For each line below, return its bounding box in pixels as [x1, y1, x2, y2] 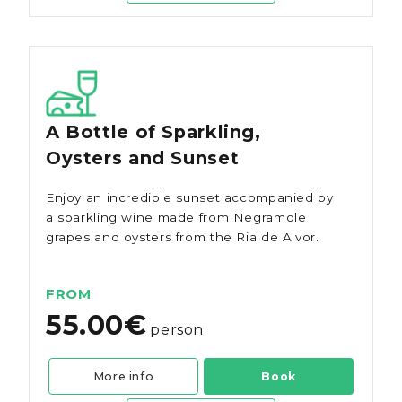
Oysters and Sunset [45, 147, 240, 170]
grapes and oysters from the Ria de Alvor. [45, 229, 319, 244]
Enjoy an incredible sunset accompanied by [45, 189, 334, 205]
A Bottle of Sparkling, [45, 121, 261, 144]
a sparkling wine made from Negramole [45, 209, 307, 224]
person [150, 320, 205, 339]
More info [92, 369, 154, 383]
